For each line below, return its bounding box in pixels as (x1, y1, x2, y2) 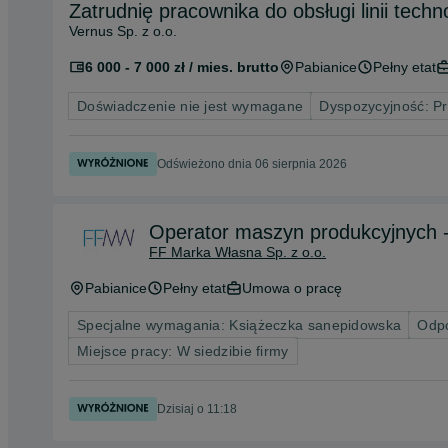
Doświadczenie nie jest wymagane (77, 98, 304, 114)
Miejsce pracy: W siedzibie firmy (77, 343, 289, 359)
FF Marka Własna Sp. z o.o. (149, 244, 326, 260)
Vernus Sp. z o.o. (69, 23, 177, 39)
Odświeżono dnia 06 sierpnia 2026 (157, 157, 347, 171)
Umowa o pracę (242, 280, 342, 296)
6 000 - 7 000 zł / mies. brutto (85, 59, 279, 75)
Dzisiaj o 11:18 (157, 402, 237, 416)
